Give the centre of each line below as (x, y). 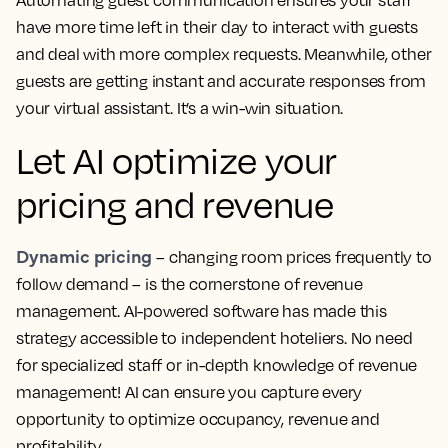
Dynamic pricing (84, 255)
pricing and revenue (175, 203)
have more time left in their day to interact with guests (217, 26)
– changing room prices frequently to (292, 256)
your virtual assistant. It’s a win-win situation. (180, 107)
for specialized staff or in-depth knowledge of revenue (217, 364)
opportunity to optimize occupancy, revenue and (198, 418)
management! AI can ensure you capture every (189, 391)
